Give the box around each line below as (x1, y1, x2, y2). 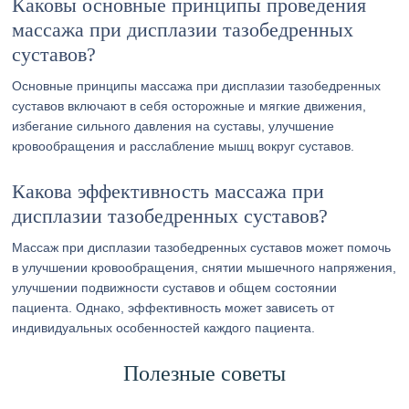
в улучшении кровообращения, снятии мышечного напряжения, (12, 260, 397, 275)
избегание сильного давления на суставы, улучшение (12, 119, 335, 133)
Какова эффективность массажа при (12, 180, 325, 203)
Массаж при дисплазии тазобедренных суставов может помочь (12, 240, 392, 255)
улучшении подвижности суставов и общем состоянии (12, 280, 338, 295)
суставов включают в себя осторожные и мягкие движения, (12, 99, 367, 113)
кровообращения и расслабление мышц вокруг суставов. (12, 139, 355, 153)
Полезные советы (122, 362, 286, 385)
